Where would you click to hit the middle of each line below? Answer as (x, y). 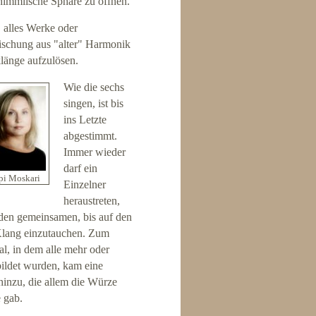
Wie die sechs (93, 87)
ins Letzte (85, 120)
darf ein (80, 169)
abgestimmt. (90, 136)
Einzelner (84, 185)
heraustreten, (91, 201)
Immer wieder (94, 152)
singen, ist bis (93, 104)
